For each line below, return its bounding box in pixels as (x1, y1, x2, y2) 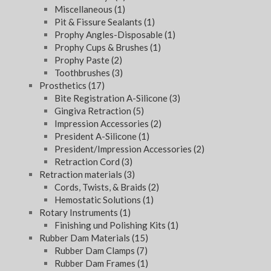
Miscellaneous (54, 4, 114, 15)
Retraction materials (39, 169, 124, 180)
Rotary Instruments (39, 207, 120, 218)
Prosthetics (39, 80, 88, 91)
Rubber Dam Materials (39, 232, 132, 244)
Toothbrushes (54, 67, 112, 79)
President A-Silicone (54, 131, 139, 142)
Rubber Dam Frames (54, 258, 137, 269)
